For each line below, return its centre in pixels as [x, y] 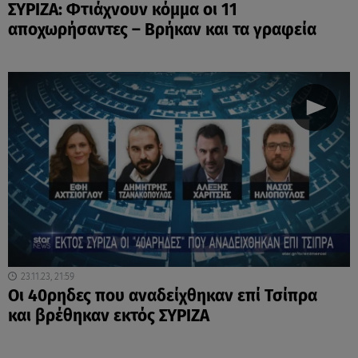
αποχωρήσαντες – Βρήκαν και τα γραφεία [162, 30]
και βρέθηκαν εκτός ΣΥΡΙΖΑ [113, 316]
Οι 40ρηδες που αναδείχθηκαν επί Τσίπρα [163, 296]
